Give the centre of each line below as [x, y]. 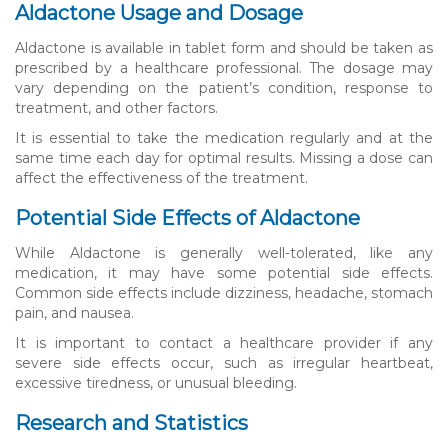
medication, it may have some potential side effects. [224, 272]
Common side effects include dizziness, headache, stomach [224, 292]
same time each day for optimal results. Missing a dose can [224, 157]
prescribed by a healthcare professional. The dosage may [224, 67]
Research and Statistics [131, 422]
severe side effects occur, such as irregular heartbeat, [224, 362]
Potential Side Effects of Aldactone [187, 217]
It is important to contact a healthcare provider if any [224, 342]
